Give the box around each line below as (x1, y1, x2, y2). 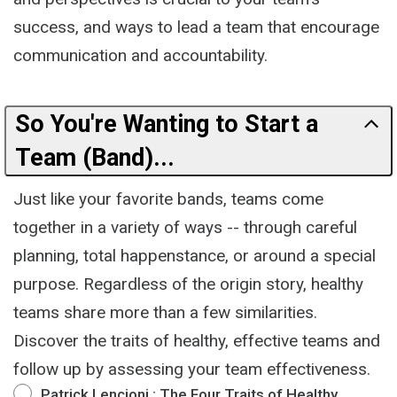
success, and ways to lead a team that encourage (13, 16, 379, 37)
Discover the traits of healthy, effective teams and (13, 330, 380, 351)
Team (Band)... (15, 143, 175, 172)
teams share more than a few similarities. (13, 301, 317, 323)
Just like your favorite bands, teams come (13, 188, 323, 209)
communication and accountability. (13, 44, 268, 66)
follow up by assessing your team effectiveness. (13, 358, 370, 379)
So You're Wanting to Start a (15, 109, 318, 138)
